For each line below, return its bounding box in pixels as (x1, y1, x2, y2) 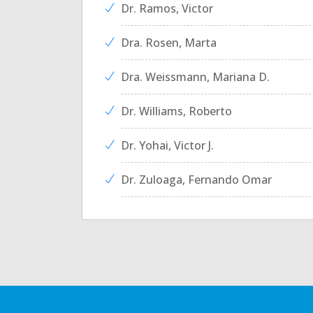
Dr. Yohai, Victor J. (121, 138, 214, 153)
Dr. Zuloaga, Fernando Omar (121, 172, 272, 187)
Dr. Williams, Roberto (121, 103, 232, 119)
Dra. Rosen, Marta (121, 35, 217, 50)
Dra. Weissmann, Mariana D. (121, 69, 270, 85)
